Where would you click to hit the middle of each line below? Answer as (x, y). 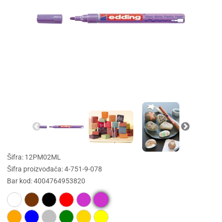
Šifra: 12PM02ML (34, 158)
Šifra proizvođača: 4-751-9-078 (55, 169)
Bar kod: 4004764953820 (46, 181)
